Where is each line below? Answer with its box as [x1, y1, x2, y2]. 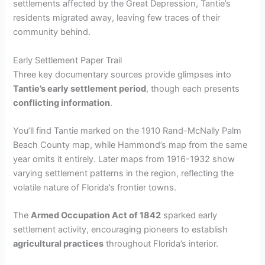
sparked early [161, 210, 218, 221]
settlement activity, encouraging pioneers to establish [13, 224, 228, 235]
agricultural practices [13, 238, 104, 250]
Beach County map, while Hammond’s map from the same [13, 139, 248, 150]
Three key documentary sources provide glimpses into [13, 69, 232, 80]
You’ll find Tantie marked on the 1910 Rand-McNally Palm [13, 125, 242, 136]
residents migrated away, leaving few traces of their [13, 12, 221, 24]
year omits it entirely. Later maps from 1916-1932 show [13, 153, 235, 164]
